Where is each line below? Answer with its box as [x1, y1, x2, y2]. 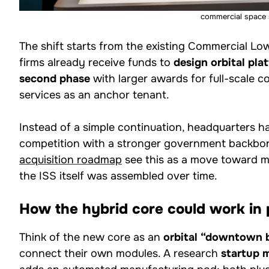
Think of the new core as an [19, 230, 163, 244]
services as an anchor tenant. [19, 88, 169, 101]
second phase [19, 71, 90, 85]
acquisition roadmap [19, 153, 122, 166]
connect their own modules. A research [19, 246, 221, 260]
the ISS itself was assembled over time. [19, 169, 217, 183]
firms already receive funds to [19, 55, 174, 69]
